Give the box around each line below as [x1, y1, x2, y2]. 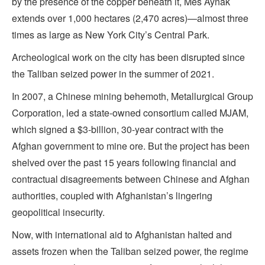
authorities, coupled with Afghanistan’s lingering [12, 189, 212, 203]
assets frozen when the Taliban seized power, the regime [12, 244, 248, 258]
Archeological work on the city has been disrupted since [12, 50, 245, 64]
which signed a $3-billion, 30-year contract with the [12, 122, 224, 137]
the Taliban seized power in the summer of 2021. [12, 67, 214, 81]
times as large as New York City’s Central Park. [12, 28, 209, 42]
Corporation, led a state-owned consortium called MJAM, [12, 106, 248, 120]
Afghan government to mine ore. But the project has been [12, 139, 250, 153]
